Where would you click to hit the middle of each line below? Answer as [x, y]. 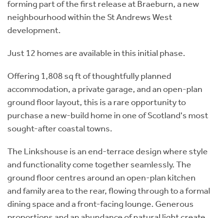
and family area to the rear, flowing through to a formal [109, 191]
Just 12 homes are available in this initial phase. [96, 53]
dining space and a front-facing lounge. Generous [100, 204]
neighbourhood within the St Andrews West [90, 17]
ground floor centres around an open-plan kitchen [101, 178]
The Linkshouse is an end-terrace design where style [108, 151]
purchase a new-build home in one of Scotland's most [108, 115]
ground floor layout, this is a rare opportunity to [97, 102]
